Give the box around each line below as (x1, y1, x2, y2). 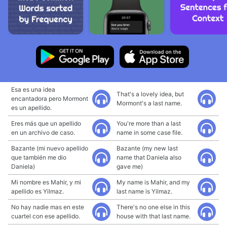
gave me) (117, 163, 143, 170)
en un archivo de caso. (11, 129, 75, 136)
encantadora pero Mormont (11, 95, 88, 102)
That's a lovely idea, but (117, 90, 184, 98)
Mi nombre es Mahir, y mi (11, 178, 81, 186)
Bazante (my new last (117, 144, 178, 152)
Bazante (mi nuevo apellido (11, 144, 88, 152)
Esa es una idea (11, 86, 55, 93)
